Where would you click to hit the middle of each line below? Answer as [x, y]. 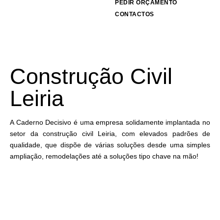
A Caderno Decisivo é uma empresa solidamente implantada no [110, 122]
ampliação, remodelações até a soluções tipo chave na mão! [104, 156]
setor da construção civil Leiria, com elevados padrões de [110, 134]
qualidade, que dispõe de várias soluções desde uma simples [110, 145]
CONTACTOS [135, 14]
